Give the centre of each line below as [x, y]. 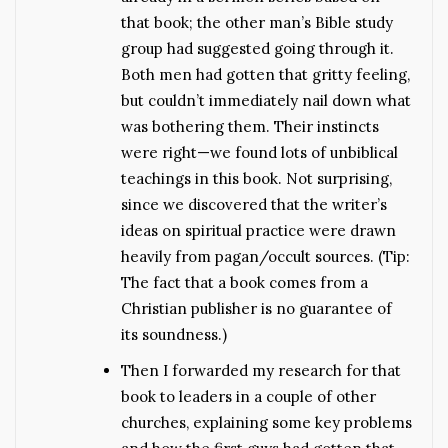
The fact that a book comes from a [244, 282]
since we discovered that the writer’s [254, 204]
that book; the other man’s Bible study [257, 22]
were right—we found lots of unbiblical [259, 152]
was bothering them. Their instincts [250, 126]
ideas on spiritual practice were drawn [258, 230]
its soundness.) [174, 334]
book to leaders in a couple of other [248, 396]
